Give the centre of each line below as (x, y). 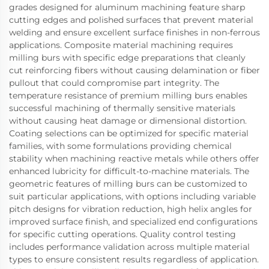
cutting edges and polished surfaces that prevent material (131, 20)
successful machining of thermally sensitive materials (122, 108)
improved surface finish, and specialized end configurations (133, 221)
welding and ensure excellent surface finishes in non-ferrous (134, 32)
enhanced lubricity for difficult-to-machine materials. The (129, 171)
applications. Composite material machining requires (121, 45)
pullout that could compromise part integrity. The (114, 83)
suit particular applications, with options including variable (132, 196)
